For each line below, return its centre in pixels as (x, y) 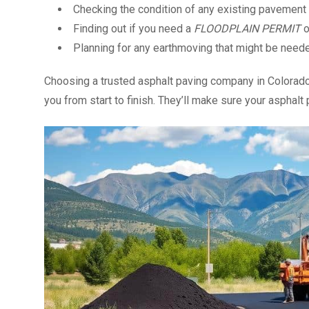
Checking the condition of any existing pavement (190, 10)
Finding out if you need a (133, 29)
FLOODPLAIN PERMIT (247, 29)
